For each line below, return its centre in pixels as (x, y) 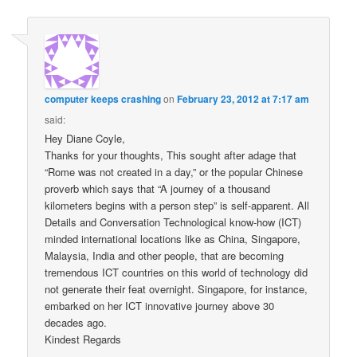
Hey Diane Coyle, (85, 138)
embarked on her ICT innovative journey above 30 (160, 305)
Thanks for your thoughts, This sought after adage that (171, 155)
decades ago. (76, 322)
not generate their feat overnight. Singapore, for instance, (177, 288)
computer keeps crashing (103, 98)
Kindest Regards (83, 339)
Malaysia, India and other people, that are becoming (165, 255)
